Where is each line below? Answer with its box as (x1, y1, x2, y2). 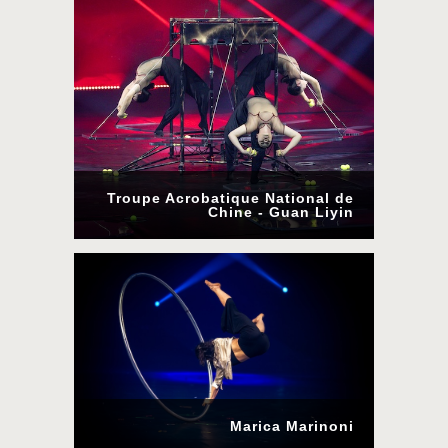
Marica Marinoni (230, 418, 354, 434)
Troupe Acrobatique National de (107, 190, 354, 206)
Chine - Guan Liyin (208, 204, 354, 220)
